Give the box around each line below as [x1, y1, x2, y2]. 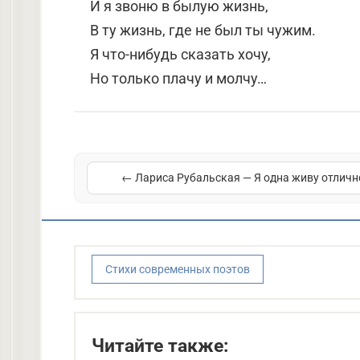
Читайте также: [92, 334, 228, 357]
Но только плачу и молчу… [90, 70, 267, 87]
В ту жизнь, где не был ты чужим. [90, 22, 316, 39]
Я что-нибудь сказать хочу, [90, 46, 271, 63]
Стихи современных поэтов [105, 263, 250, 276]
